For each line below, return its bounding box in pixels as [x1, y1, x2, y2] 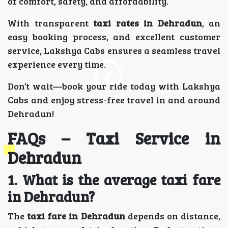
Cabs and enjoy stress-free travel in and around [8, 94, 220, 106]
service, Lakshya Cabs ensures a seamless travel [8, 44, 220, 56]
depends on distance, [125, 210, 221, 222]
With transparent [8, 17, 93, 29]
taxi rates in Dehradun [93, 17, 202, 29]
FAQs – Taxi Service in [8, 127, 220, 149]
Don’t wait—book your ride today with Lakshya [8, 80, 220, 92]
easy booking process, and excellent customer [8, 31, 220, 43]
